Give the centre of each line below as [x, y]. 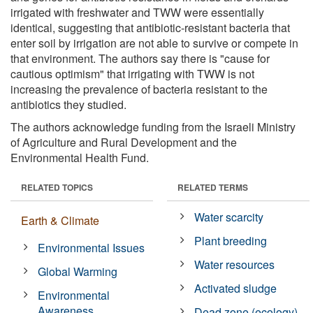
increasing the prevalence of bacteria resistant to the [139, 89]
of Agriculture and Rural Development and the [124, 142]
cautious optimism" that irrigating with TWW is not [132, 73]
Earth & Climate [60, 220]
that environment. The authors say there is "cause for [140, 58]
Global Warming [78, 271]
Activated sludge [236, 288]
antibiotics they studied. [68, 104]
